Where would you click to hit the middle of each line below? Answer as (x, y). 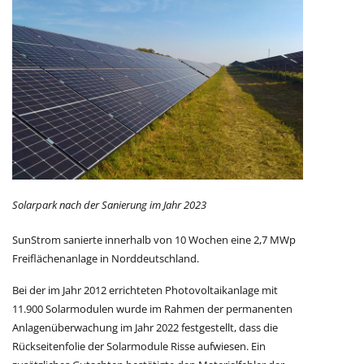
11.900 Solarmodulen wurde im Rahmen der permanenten (152, 309)
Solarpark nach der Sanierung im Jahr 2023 (109, 205)
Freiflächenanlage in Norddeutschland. (106, 259)
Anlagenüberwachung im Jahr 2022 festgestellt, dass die (145, 328)
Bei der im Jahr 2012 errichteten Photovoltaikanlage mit (145, 290)
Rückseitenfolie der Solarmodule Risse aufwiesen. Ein (139, 347)
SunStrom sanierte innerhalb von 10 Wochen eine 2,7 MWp (154, 240)
